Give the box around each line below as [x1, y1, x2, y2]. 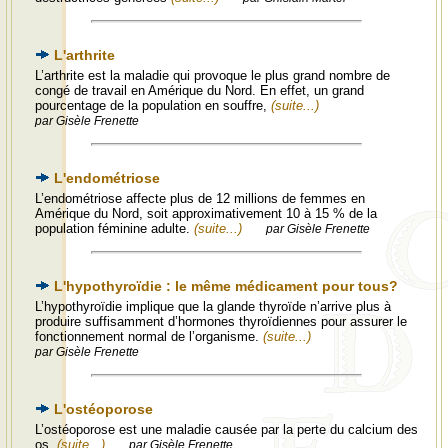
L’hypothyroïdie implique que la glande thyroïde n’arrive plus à [35, 299, 391, 314]
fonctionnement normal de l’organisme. [35, 329, 263, 344]
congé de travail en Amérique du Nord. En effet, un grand [35, 83, 364, 98]
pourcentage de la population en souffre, [35, 98, 271, 113]
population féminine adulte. [35, 221, 194, 236]
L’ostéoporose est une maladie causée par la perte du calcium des [35, 422, 418, 437]
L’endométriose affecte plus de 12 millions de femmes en [35, 191, 365, 206]
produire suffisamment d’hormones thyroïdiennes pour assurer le [35, 314, 407, 329]
